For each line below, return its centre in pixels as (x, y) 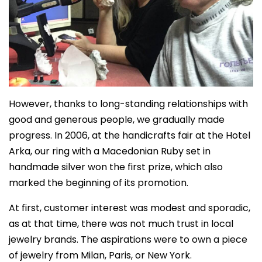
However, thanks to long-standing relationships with (128, 104)
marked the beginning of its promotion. (99, 182)
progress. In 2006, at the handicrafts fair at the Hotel (130, 135)
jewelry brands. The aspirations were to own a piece (128, 239)
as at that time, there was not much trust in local (121, 223)
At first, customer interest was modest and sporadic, (130, 208)
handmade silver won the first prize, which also (116, 167)
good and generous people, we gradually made (117, 119)
